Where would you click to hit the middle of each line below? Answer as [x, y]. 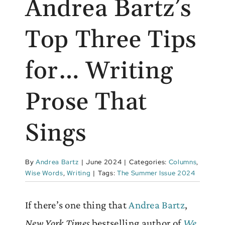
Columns [183, 162]
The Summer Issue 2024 [156, 173]
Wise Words [44, 173]
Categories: [149, 162]
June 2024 [104, 162]
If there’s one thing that [77, 205]
